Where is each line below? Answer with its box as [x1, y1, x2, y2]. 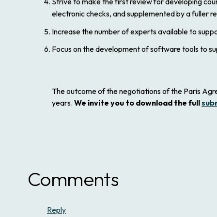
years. [52, 97, 74, 108]
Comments [28, 167, 119, 191]
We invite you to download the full [74, 97, 201, 108]
